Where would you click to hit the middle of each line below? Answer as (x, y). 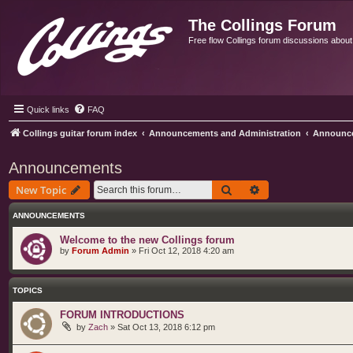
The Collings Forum (262, 25)
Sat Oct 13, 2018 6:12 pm (166, 327)
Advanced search (302, 189)
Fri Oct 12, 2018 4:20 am (186, 251)
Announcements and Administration (225, 133)
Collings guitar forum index (80, 133)
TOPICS (28, 290)
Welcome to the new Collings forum (147, 240)
